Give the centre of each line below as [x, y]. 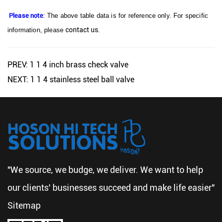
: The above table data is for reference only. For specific [126, 16]
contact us [82, 30]
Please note [26, 16]
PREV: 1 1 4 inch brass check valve [68, 65]
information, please [37, 30]
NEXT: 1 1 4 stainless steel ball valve [71, 80]
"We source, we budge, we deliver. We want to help [105, 170]
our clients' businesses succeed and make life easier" [111, 188]
